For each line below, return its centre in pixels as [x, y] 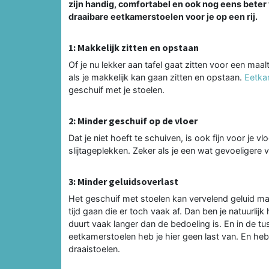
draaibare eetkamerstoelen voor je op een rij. [163, 16]
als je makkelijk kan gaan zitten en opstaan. [156, 77]
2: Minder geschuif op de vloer [133, 120]
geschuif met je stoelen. [116, 89]
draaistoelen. [94, 249]
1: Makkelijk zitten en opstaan [134, 47]
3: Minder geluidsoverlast [123, 181]
